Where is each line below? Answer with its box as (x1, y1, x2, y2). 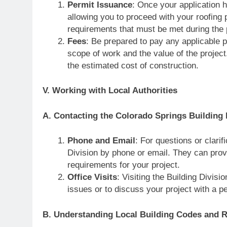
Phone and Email (67, 136, 135, 145)
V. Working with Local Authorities (43, 86, 177, 95)
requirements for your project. (67, 160, 180, 170)
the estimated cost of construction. (67, 60, 199, 70)
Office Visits (67, 172, 117, 182)
